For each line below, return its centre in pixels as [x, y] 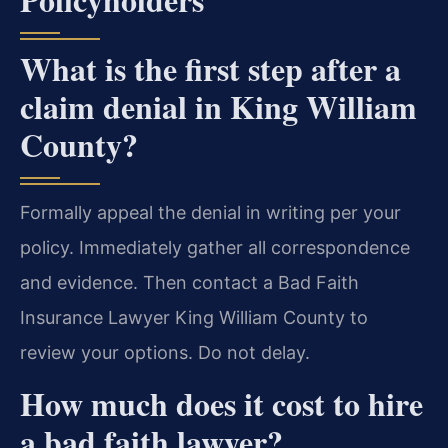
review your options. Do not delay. [165, 353]
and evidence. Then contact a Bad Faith [189, 283]
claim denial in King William [218, 107]
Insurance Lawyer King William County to [194, 318]
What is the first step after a [210, 69]
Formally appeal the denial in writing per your [210, 213]
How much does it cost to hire [221, 403]
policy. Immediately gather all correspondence [215, 248]
